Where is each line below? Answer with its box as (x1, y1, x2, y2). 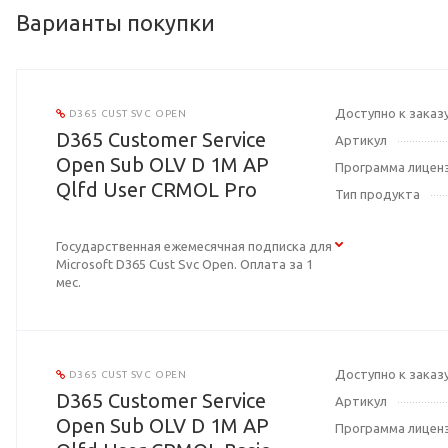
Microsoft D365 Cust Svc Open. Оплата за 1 (56, 257, 313, 272)
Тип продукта (335, 187, 421, 202)
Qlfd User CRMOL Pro (56, 178, 257, 202)
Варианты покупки (16, 10, 215, 36)
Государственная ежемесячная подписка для (56, 239, 332, 254)
